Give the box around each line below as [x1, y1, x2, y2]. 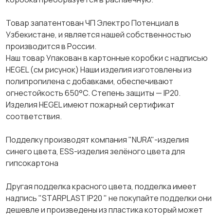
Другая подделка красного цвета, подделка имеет [6, 181, 197, 192]
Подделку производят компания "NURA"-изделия [6, 134, 189, 145]
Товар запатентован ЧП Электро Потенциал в [6, 18, 179, 28]
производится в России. [6, 41, 96, 52]
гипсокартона [6, 158, 58, 168]
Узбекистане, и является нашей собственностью [6, 29, 191, 40]
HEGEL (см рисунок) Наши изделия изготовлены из [6, 64, 192, 75]
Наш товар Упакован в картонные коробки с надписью [6, 53, 208, 63]
